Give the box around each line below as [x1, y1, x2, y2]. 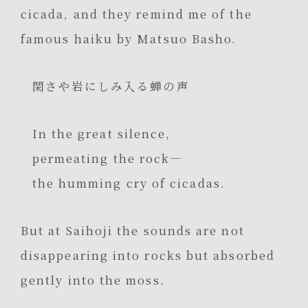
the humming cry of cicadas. [32, 175, 230, 192]
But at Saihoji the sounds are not [21, 222, 245, 239]
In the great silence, [32, 125, 171, 142]
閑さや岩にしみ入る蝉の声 [32, 77, 190, 94]
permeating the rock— [32, 150, 188, 167]
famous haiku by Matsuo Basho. [21, 30, 237, 47]
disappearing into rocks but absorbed [21, 247, 275, 264]
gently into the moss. [21, 272, 165, 289]
